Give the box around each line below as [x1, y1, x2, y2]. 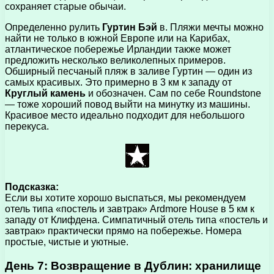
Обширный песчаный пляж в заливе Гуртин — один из [5, 66, 252, 77]
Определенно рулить [5, 22, 102, 33]
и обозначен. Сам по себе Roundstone [88, 88, 261, 99]
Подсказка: [5, 182, 59, 193]
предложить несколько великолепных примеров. [5, 55, 226, 66]
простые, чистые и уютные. [5, 237, 128, 248]
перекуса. [5, 121, 49, 132]
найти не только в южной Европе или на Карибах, [5, 33, 230, 44]
